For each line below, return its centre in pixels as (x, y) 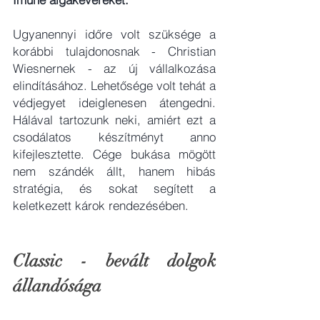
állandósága (57, 286)
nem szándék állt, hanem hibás (114, 171)
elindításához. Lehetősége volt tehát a (114, 86)
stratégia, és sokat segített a (114, 189)
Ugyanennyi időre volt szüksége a (114, 34)
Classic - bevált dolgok (114, 261)
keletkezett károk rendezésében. (101, 206)
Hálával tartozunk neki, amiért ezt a (114, 120)
